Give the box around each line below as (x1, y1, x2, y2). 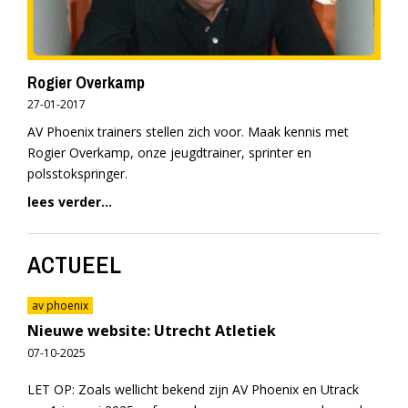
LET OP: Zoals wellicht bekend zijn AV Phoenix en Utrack (27, 381, 359, 399)
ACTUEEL (27, 249, 121, 281)
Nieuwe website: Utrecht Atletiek (27, 321, 276, 342)
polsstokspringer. (27, 165, 127, 183)
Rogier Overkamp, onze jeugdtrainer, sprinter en (27, 144, 311, 162)
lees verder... (27, 193, 112, 211)
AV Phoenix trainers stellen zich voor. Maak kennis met (27, 123, 349, 141)
